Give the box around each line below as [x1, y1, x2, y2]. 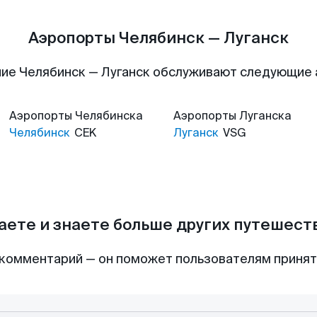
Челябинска [75, 108, 143, 123]
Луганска [239, 108, 292, 123]
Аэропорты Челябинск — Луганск [28, 28, 289, 48]
